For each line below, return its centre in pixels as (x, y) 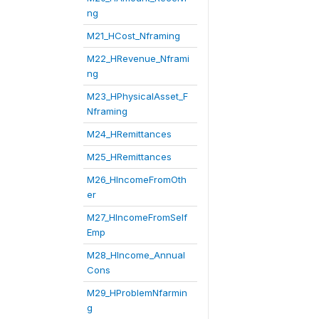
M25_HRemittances (129, 157)
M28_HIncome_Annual (136, 255)
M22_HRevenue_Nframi (138, 58)
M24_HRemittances (129, 134)
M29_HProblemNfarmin (137, 293)
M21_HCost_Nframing (134, 36)
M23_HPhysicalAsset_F (137, 96)
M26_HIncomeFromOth (137, 179)
